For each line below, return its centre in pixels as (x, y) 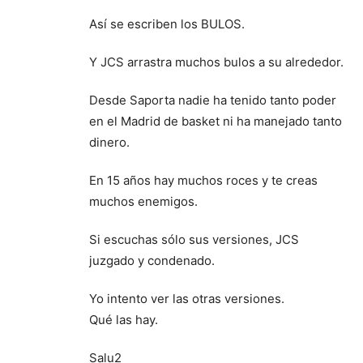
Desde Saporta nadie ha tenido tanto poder (213, 100)
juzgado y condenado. (152, 260)
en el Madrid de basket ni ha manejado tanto (216, 121)
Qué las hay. (124, 319)
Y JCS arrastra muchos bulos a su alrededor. (216, 62)
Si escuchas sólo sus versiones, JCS (194, 239)
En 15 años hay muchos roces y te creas (203, 180)
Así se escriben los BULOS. (167, 23)
